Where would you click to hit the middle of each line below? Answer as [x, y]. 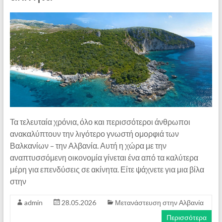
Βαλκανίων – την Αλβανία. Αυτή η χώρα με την [88, 145]
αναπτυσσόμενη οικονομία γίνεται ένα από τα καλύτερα [104, 157]
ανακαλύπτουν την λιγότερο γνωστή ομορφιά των [94, 133]
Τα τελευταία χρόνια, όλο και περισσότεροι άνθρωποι [100, 121]
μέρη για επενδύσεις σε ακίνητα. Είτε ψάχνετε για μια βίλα [107, 169]
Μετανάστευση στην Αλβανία [159, 202]
